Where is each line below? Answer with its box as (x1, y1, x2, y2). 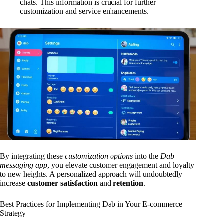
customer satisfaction (27, 179, 98, 188)
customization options (65, 152, 133, 161)
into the (133, 152, 160, 161)
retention (113, 179, 143, 188)
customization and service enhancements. (20, 7, 149, 16)
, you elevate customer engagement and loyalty (47, 161, 194, 170)
